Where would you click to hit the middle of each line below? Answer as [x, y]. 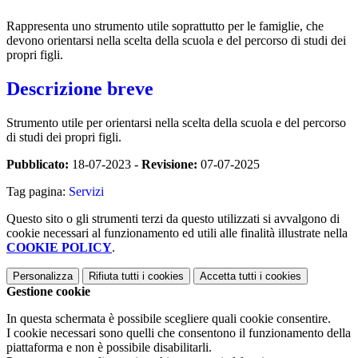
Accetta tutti [228, 276]
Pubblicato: [38, 164]
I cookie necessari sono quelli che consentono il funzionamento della [179, 332]
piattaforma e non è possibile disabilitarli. [109, 347]
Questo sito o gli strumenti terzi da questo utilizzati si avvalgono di [173, 218]
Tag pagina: [38, 191]
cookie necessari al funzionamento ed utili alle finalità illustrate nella [177, 233]
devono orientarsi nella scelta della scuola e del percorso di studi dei [176, 40]
